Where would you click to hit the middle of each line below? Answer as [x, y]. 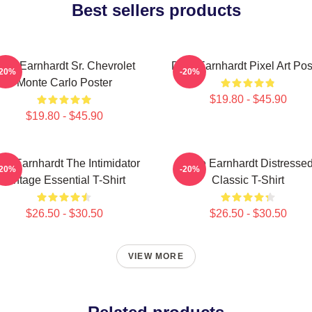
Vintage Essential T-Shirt [64, 180]
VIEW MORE [156, 256]
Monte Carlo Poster [64, 83]
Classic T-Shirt [248, 180]
